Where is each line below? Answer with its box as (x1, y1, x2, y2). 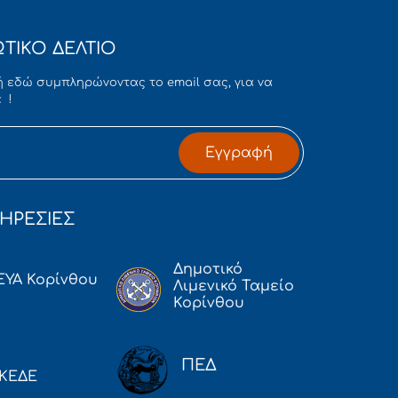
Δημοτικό (172, 260, 243, 277)
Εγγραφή (205, 144, 274, 161)
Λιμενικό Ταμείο (172, 277, 294, 294)
